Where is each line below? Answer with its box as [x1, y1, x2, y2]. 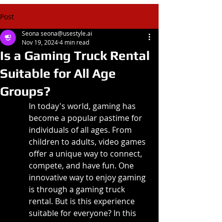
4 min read [59, 38, 89, 46]
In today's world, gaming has [29, 101, 138, 111]
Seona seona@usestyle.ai [22, 29, 92, 37]
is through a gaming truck [29, 184, 127, 195]
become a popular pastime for [29, 112, 144, 123]
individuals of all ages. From [29, 124, 134, 135]
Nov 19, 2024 [22, 38, 58, 46]
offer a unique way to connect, [29, 148, 144, 159]
